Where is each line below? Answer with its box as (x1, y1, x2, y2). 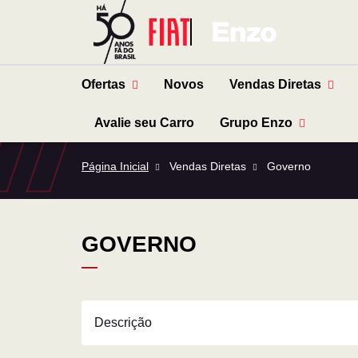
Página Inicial (82, 160, 149, 173)
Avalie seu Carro (94, 116, 194, 130)
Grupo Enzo (220, 116, 292, 130)
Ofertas (82, 78, 125, 92)
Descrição (94, 316, 152, 330)
